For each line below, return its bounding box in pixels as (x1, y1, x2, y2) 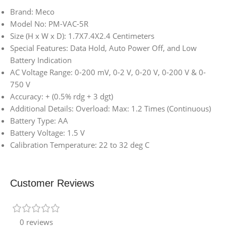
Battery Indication (10, 54, 72, 65)
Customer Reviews (10, 177, 94, 189)
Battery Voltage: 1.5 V (10, 127, 85, 138)
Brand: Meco (10, 6, 54, 17)
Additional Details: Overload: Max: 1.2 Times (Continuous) (10, 103, 211, 114)
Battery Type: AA (10, 115, 68, 126)
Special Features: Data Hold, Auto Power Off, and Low (10, 42, 197, 53)
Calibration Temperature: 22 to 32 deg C (10, 139, 149, 150)
